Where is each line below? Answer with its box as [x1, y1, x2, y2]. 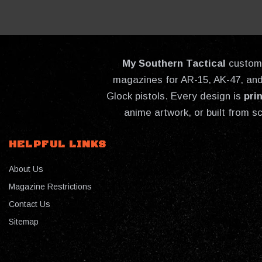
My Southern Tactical [122, 58, 226, 70]
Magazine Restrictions [9, 181, 92, 191]
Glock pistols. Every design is [106, 91, 244, 102]
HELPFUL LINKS [9, 138, 106, 151]
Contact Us [9, 199, 50, 209]
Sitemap [9, 216, 39, 226]
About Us [9, 164, 43, 174]
